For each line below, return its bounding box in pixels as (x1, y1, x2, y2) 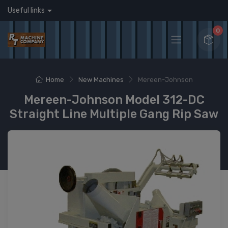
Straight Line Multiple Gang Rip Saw (10, 107, 218, 121)
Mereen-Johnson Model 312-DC (23, 93, 205, 107)
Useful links (8, 6, 45, 15)
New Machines (78, 76, 124, 83)
